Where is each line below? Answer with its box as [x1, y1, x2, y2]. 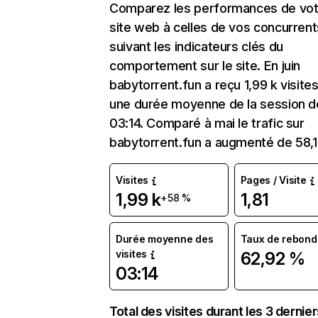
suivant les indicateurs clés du [109, 39, 283, 54]
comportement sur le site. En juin [109, 58, 301, 73]
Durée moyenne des [116, 233, 214, 245]
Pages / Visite [240, 174, 307, 186]
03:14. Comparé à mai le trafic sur [109, 116, 305, 131]
